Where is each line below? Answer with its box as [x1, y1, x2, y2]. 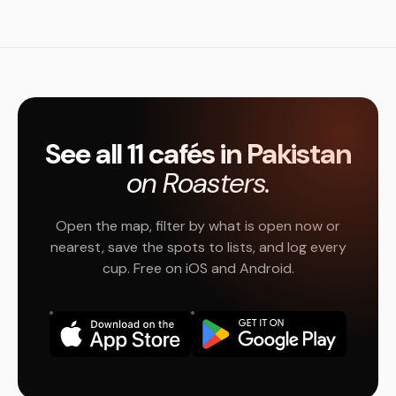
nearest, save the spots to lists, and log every [49, 238, 346, 256]
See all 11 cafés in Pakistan [45, 135, 351, 172]
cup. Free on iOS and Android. [102, 259, 294, 278]
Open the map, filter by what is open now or [56, 217, 340, 235]
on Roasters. [126, 164, 270, 202]
